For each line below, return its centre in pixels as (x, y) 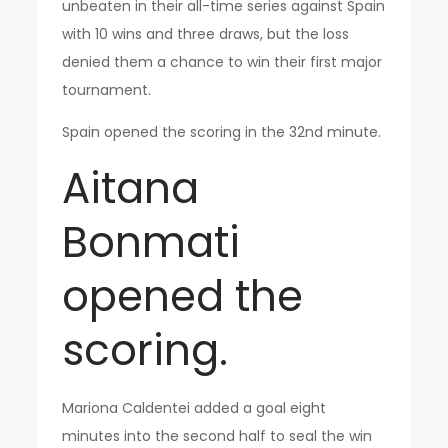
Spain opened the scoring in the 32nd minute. (222, 132)
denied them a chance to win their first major (222, 62)
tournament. (107, 90)
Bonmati (151, 243)
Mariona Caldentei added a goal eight (194, 408)
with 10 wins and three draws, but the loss (206, 34)
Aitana (131, 189)
